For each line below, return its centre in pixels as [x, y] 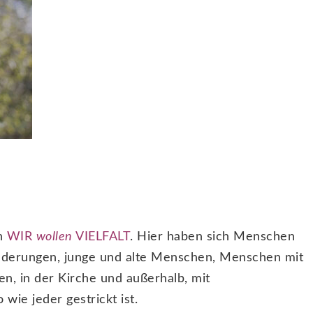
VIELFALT [101, 237]
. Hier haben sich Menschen [212, 237]
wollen [54, 237]
